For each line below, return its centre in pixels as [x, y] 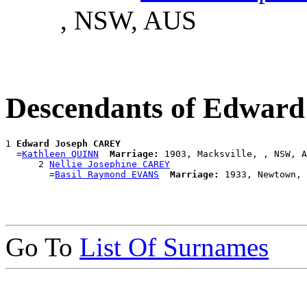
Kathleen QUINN [60, 154]
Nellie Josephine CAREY [110, 164]
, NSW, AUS [128, 21]
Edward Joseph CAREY [69, 144]
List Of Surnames [174, 247]
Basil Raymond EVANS [107, 174]
